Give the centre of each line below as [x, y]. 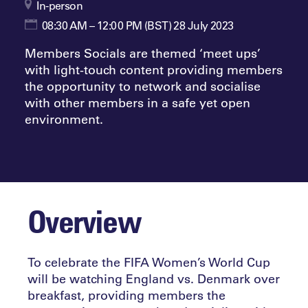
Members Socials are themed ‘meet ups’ [142, 53]
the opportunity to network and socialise [142, 86]
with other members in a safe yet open [137, 103]
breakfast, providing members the [126, 295]
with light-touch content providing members [153, 70]
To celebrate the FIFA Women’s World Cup [149, 262]
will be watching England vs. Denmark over [154, 279]
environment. [64, 119]
